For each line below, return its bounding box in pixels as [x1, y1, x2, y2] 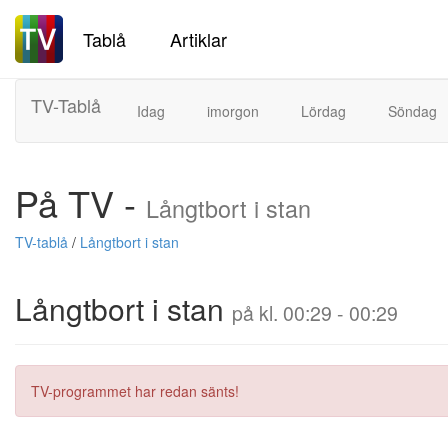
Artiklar [170, 25, 227, 52]
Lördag [301, 101, 346, 121]
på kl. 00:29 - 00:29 [232, 299, 398, 327]
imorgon [207, 101, 259, 121]
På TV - [15, 177, 146, 228]
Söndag [388, 101, 437, 121]
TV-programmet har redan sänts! [31, 381, 239, 401]
